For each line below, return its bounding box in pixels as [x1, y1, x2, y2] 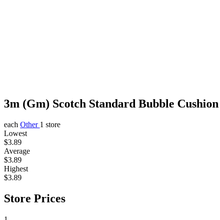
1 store [40, 120, 60, 129]
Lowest [4, 129, 27, 137]
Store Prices [4, 192, 65, 205]
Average [4, 146, 30, 155]
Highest [4, 164, 28, 173]
